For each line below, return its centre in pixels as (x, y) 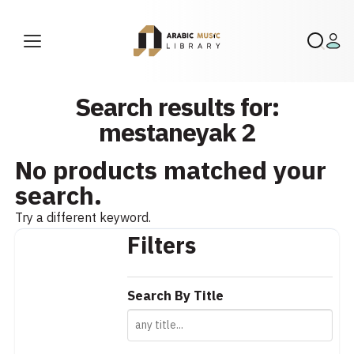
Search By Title (175, 296)
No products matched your (171, 171)
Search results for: (177, 107)
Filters (162, 246)
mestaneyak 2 (177, 133)
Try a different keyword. (83, 218)
